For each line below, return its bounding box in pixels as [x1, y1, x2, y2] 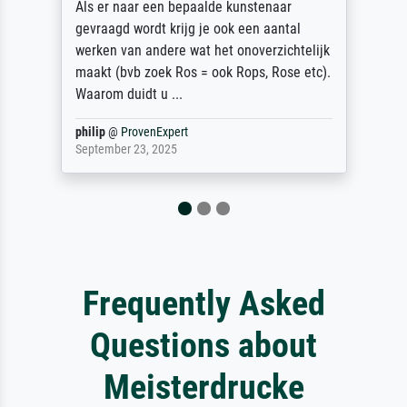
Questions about [90, 323, 317, 365]
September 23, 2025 [32, 141, 134, 157]
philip [32, 124, 63, 140]
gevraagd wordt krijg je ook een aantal [32, 19, 258, 37]
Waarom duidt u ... [32, 84, 140, 103]
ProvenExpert [77, 124, 145, 140]
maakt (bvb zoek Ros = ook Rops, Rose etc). [32, 63, 288, 81]
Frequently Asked [82, 282, 325, 323]
